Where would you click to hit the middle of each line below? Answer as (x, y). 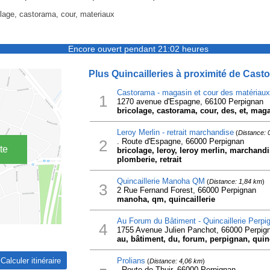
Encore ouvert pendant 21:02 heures (138, 49)
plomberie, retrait (149, 159)
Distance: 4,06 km (176, 261)
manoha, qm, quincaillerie (166, 199)
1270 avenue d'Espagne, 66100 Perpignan (190, 102)
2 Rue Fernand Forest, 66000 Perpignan (186, 190)
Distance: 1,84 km (235, 181)
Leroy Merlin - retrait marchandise (175, 132)
